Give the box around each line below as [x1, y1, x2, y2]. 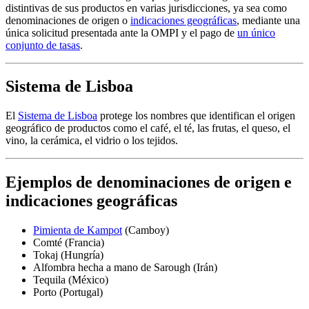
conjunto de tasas [6, 39, 80, 51]
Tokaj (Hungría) [33, 249, 103, 261]
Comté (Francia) [33, 237, 104, 249]
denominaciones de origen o [6, 14, 130, 26]
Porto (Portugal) [33, 286, 103, 299]
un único [237, 26, 275, 39]
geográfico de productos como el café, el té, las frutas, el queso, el [6, 122, 290, 134]
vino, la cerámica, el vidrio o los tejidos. [6, 134, 178, 147]
